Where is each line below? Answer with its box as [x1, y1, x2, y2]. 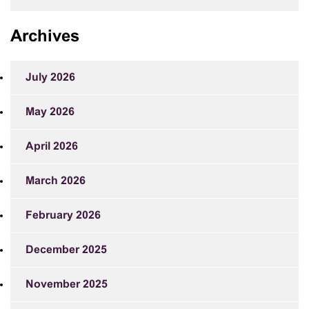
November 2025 [26, 279, 108, 290]
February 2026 [26, 210, 101, 221]
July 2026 [26, 72, 75, 83]
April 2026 [26, 141, 78, 152]
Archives [10, 29, 79, 45]
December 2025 [26, 244, 107, 255]
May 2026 [26, 106, 74, 117]
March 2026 [26, 175, 86, 186]
